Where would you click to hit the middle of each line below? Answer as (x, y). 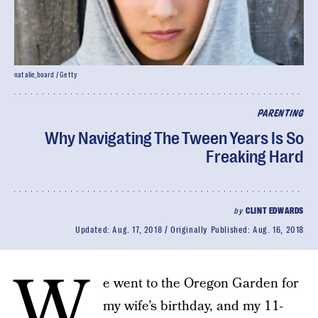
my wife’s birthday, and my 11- (193, 306)
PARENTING (280, 114)
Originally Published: (212, 230)
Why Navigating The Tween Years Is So (174, 138)
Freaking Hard (255, 157)
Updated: (94, 230)
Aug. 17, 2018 (137, 230)
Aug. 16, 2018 (278, 230)
